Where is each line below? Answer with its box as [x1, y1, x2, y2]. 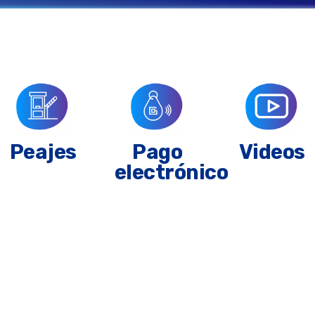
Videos [238, 139, 305, 164]
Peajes [9, 139, 77, 164]
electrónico [114, 160, 229, 184]
